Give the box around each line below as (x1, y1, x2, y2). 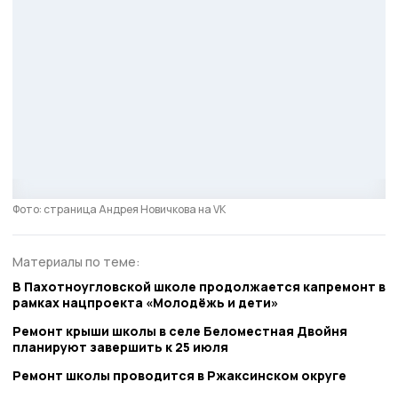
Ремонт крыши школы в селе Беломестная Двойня (12, 322, 347, 340)
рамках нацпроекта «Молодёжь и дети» (12, 294, 278, 312)
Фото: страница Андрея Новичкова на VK (12, 201, 226, 217)
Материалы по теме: (12, 252, 140, 270)
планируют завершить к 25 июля (12, 338, 228, 356)
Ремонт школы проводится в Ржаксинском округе (12, 367, 346, 385)
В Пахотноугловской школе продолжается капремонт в (12, 278, 386, 296)
